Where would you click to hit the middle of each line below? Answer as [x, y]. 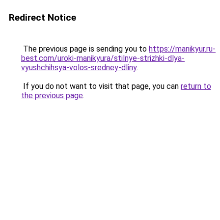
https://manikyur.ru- [182, 49]
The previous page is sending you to [85, 49]
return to [196, 86]
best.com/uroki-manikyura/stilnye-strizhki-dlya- [103, 58]
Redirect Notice [42, 17]
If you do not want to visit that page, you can [101, 86]
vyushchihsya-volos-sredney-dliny [79, 68]
